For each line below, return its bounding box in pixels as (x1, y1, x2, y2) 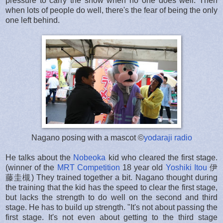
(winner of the (5, 163, 57, 172)
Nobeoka (73, 153, 106, 162)
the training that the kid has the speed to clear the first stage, (5, 183, 218, 192)
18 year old (119, 163, 166, 172)
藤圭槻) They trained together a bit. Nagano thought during (5, 173, 218, 182)
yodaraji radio (143, 133, 192, 142)
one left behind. (5, 15, 60, 24)
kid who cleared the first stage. (106, 153, 218, 162)
